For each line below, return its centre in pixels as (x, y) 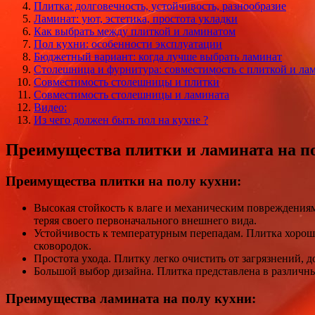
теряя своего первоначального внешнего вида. (145, 221)
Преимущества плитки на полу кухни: (123, 181)
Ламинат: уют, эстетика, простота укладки (136, 18)
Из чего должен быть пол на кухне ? (121, 120)
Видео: (50, 107)
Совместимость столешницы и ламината (131, 94)
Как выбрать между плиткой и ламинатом (135, 31)
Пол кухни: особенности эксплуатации (128, 44)
